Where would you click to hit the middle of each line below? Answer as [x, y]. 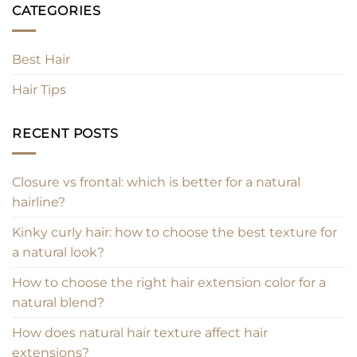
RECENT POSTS [65, 134]
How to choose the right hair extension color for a [169, 282]
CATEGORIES [57, 11]
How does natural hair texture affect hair [140, 332]
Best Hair [41, 60]
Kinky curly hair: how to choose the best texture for [175, 232]
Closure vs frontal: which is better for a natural [156, 182]
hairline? [39, 202]
